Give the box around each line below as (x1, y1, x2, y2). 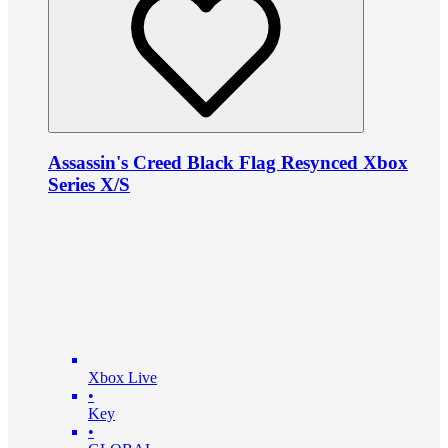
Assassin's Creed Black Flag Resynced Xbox (48, 152, 408, 174)
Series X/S (48, 174, 130, 196)
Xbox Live (88, 368, 157, 386)
